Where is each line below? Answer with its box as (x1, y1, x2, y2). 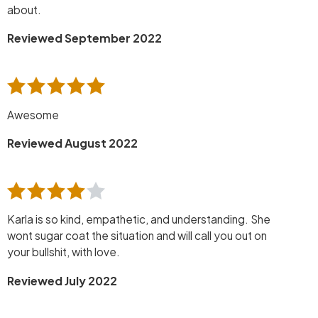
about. (7, 2, 41, 16)
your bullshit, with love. (7, 245, 120, 259)
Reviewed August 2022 (7, 135, 138, 150)
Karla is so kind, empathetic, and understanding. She (7, 212, 270, 226)
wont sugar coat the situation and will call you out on (7, 229, 267, 243)
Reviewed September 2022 (7, 31, 162, 46)
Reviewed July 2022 (7, 273, 117, 288)
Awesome (7, 107, 59, 121)
